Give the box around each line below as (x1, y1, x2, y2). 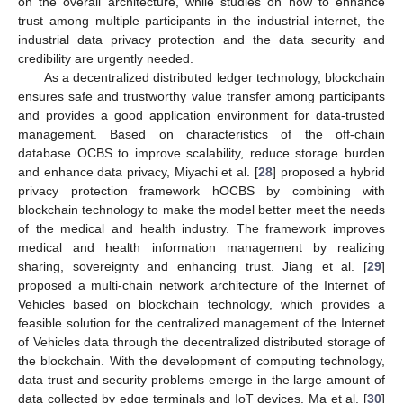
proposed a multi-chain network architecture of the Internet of (18, 277, 385, 292)
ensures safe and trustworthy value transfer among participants (18, 88, 385, 103)
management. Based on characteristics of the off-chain (18, 126, 385, 141)
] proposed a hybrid (272, 164, 386, 179)
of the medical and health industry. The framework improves (18, 220, 385, 236)
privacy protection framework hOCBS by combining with (18, 183, 385, 198)
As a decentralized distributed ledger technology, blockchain (43, 69, 385, 85)
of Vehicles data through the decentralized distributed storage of (18, 334, 385, 349)
